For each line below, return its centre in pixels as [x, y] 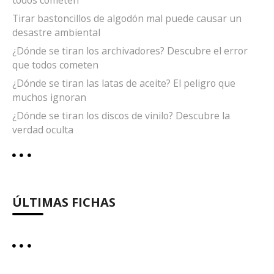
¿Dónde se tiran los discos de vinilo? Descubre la [121, 116]
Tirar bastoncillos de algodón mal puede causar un [127, 18]
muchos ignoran [49, 98]
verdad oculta [43, 130]
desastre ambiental [56, 32]
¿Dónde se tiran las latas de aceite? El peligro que [124, 83]
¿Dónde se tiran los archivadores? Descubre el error [130, 50]
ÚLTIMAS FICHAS [64, 202]
